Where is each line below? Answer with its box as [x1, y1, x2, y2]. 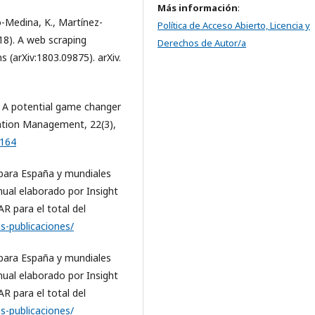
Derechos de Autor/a [157, 37, 246, 50]
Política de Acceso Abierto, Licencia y [157, 19, 310, 32]
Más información [157, 1, 238, 15]
